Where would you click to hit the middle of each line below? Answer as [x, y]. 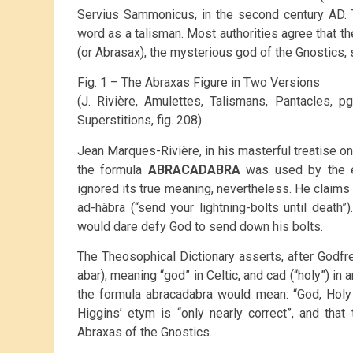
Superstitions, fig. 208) [139, 121]
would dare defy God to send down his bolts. [200, 226]
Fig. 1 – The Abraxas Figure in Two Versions [199, 83]
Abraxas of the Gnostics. [145, 333]
